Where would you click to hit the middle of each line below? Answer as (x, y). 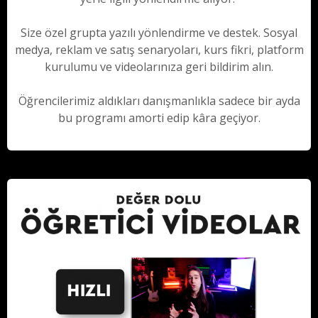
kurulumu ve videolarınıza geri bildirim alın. (159, 66)
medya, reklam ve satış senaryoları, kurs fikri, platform (159, 49)
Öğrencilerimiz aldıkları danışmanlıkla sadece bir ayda (159, 100)
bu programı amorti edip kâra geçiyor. (159, 117)
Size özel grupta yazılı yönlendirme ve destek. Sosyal (159, 32)
